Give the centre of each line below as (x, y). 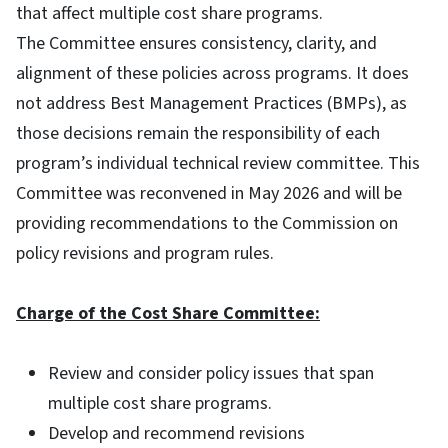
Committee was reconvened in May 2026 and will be (209, 193)
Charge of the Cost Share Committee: (168, 313)
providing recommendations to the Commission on (207, 223)
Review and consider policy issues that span (211, 373)
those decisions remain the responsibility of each (198, 133)
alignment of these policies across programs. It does (212, 73)
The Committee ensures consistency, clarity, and (196, 43)
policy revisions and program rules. (147, 253)
